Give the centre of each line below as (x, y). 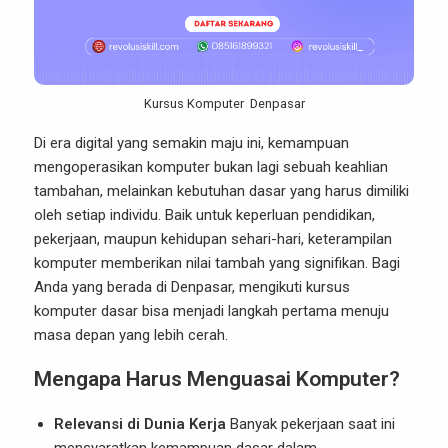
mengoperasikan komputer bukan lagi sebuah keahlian (211, 167)
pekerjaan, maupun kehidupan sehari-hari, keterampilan (213, 239)
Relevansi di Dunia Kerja (140, 424)
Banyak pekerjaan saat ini (310, 424)
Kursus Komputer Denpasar (224, 103)
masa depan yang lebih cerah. (131, 335)
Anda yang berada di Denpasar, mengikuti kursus (192, 287)
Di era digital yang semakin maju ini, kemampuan (191, 143)
